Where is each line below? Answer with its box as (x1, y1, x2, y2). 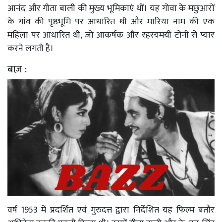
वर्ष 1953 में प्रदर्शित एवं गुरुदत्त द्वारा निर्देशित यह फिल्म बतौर (7, 202, 215, 218)
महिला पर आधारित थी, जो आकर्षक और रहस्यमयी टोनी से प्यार (7, 27, 215, 43)
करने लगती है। (7, 41, 55, 56)
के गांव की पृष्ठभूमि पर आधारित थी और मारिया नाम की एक (7, 14, 215, 29)
